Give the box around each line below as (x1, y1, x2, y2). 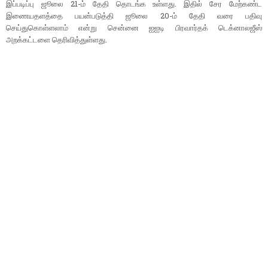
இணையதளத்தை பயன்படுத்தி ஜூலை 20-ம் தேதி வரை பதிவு (6, 10, 262, 22)
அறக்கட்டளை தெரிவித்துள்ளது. (6, 34, 107, 45)
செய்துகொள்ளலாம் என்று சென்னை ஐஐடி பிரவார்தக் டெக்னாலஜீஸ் (6, 22, 262, 33)
